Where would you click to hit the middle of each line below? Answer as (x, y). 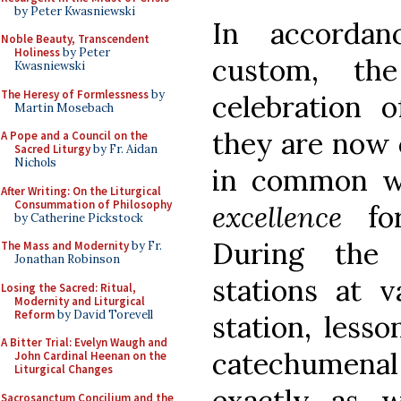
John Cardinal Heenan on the (90, 356)
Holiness (37, 52)
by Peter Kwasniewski (75, 11)
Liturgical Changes (64, 369)
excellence (277, 217)
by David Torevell (104, 314)
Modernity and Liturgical (80, 301)
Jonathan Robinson (67, 259)
